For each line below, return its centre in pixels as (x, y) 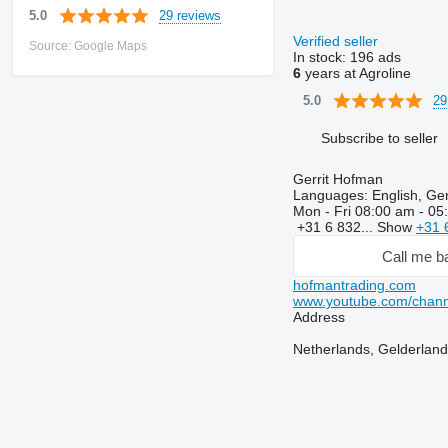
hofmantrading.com (354, 285)
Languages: (330, 195)
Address (318, 317)
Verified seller (337, 41)
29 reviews (189, 15)
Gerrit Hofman (337, 179)
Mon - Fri (323, 211)
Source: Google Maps (87, 46)
